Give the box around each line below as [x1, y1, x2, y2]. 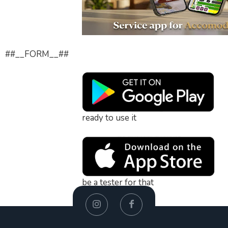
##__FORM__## [5, 48, 69, 60]
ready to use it [82, 112, 136, 124]
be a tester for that [82, 177, 154, 188]
